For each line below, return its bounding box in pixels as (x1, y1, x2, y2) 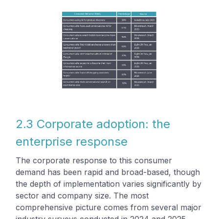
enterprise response (16, 134, 128, 149)
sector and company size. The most (16, 190, 149, 200)
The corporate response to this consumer (16, 155, 172, 165)
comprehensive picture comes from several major (16, 202, 201, 212)
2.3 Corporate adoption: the (16, 116, 170, 131)
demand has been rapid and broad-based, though (16, 167, 200, 177)
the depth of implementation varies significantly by (16, 178, 201, 189)
